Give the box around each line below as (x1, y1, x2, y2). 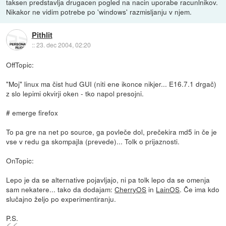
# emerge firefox (6, 107, 59, 118)
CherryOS (115, 184, 147, 195)
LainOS (156, 184, 180, 195)
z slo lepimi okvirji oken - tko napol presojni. (6, 88, 144, 99)
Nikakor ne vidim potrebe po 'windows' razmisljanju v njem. (6, 7, 192, 17)
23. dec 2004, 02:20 (36, 40, 91, 49)
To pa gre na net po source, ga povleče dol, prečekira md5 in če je (6, 127, 217, 137)
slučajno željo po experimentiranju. (6, 194, 117, 204)
